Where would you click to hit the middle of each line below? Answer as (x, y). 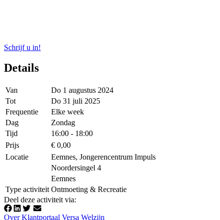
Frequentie (22, 112)
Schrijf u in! (22, 47)
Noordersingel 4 (76, 168)
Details (21, 68)
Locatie (17, 157)
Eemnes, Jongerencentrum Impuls (103, 157)
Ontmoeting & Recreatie (89, 190)
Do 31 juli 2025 (76, 101)
